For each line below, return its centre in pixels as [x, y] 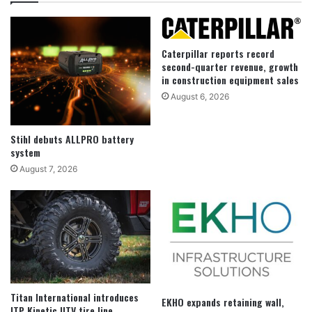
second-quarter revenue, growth [230, 66]
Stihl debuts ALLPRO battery [72, 139]
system [25, 152]
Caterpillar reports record [218, 53]
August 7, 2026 [48, 169]
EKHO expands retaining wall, [223, 302]
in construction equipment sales [230, 79]
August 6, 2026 [200, 96]
